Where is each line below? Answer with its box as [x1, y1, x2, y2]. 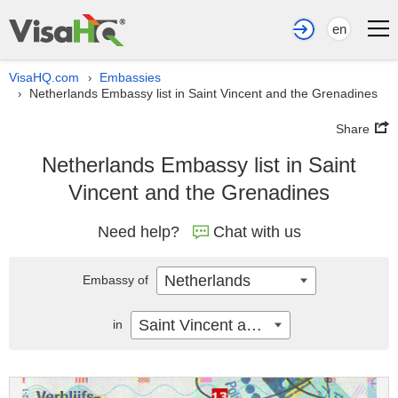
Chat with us [212, 223, 301, 241]
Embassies [99, 70, 161, 84]
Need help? [97, 223, 179, 241]
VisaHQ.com [9, 70, 79, 84]
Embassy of [82, 273, 152, 287]
